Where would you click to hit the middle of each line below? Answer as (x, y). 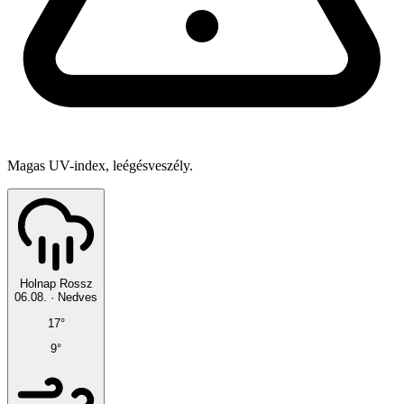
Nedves (78, 298)
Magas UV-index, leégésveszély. (100, 166)
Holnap (37, 284)
